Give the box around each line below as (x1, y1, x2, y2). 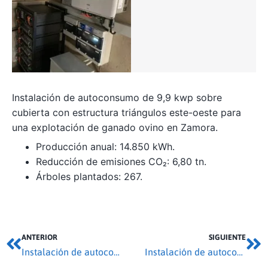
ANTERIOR (22, 232, 57, 242)
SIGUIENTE (209, 232, 246, 242)
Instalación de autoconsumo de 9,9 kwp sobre (12, 92, 222, 104)
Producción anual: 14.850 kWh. (36, 140, 175, 153)
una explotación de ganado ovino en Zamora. (12, 121, 218, 134)
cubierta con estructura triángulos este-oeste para (12, 106, 241, 119)
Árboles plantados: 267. (36, 170, 142, 182)
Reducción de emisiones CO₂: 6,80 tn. (36, 155, 206, 167)
